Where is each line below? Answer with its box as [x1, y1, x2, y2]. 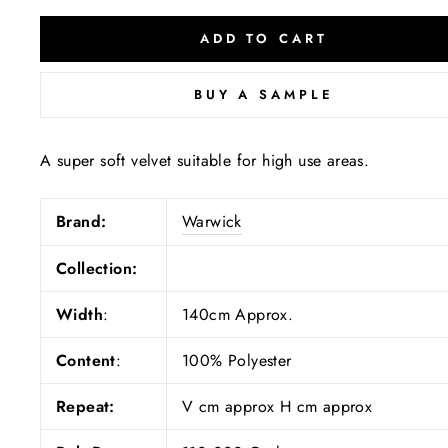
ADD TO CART [199, 28, 328, 48]
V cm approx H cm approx [182, 394, 373, 418]
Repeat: [56, 394, 115, 418]
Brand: [56, 209, 107, 233]
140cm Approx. [182, 302, 294, 326]
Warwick [182, 209, 242, 233]
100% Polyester [182, 348, 292, 372]
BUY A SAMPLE [193, 84, 334, 104]
